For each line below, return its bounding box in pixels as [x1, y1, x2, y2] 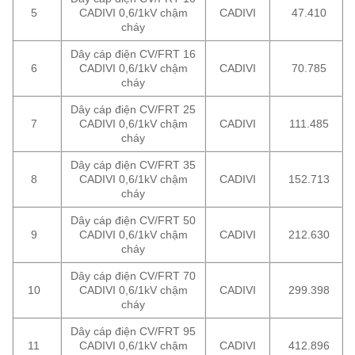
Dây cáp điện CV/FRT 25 [71, 102, 196, 116]
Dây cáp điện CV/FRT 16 [71, 47, 196, 60]
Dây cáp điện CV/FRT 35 [71, 158, 196, 171]
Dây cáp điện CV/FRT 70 [71, 269, 196, 282]
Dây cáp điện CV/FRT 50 [71, 213, 196, 227]
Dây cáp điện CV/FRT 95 [71, 324, 196, 338]
